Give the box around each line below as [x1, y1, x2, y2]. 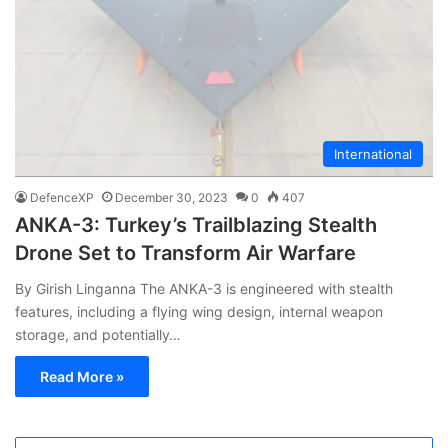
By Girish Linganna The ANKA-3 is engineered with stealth [15, 279, 393, 297]
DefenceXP [30, 189, 94, 205]
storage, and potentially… [15, 325, 181, 343]
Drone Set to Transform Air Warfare [15, 240, 356, 265]
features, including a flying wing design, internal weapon [15, 302, 383, 320]
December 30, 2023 [115, 189, 228, 205]
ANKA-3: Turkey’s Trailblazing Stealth [15, 212, 377, 237]
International [334, 145, 412, 162]
